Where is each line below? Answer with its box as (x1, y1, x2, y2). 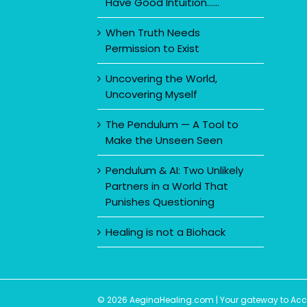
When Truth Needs (106, 25, 200, 40)
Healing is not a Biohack (106, 224, 225, 239)
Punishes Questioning (106, 194, 214, 209)
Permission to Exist (106, 40, 199, 56)
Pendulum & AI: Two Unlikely (106, 162, 243, 177)
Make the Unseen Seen (106, 132, 223, 147)
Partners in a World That (106, 178, 228, 193)
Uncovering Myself (106, 86, 197, 101)
